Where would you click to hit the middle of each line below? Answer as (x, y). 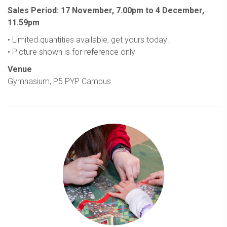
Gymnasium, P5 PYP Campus (59, 81)
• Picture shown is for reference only (71, 52)
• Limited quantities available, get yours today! (88, 40)
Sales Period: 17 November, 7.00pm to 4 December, (106, 10)
